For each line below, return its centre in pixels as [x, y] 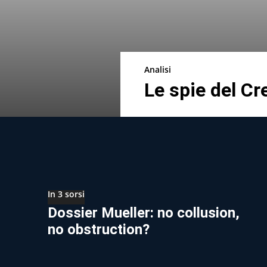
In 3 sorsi [66, 194]
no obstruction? [99, 229]
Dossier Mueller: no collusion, [144, 212]
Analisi [157, 69]
